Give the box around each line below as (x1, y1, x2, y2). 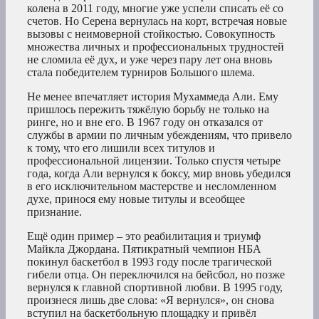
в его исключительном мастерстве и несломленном (27, 180, 276, 193)
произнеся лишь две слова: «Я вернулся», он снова (27, 294, 274, 307)
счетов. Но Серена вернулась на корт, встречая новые (27, 15, 287, 28)
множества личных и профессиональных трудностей (27, 41, 284, 53)
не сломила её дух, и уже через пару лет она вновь (27, 53, 272, 66)
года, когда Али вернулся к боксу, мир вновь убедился (27, 167, 291, 180)
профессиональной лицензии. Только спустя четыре (27, 155, 281, 167)
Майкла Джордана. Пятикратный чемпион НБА (27, 243, 261, 256)
